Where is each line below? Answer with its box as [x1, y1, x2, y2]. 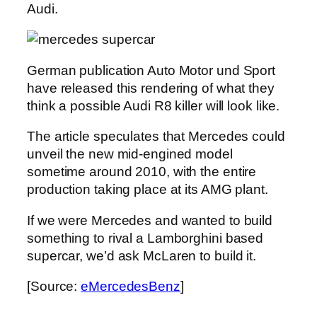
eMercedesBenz [81, 279, 180, 294]
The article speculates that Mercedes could [27, 129, 285, 144]
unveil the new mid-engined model [27, 146, 233, 162]
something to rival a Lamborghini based [27, 230, 264, 246]
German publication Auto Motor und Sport [27, 62, 276, 78]
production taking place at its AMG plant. [27, 182, 268, 197]
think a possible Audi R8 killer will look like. [27, 98, 280, 113]
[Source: [27, 279, 81, 294]
